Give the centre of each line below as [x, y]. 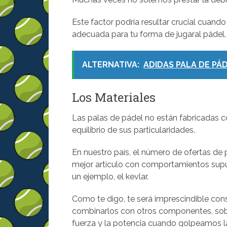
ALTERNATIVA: [111, 65]
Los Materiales [114, 97]
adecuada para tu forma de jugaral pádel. [149, 34]
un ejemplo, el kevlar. [110, 177]
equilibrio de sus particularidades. [134, 130]
